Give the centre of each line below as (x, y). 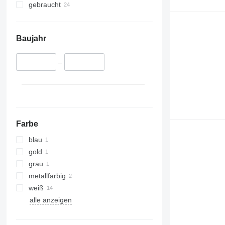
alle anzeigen (50, 200)
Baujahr (31, 39)
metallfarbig (47, 176)
